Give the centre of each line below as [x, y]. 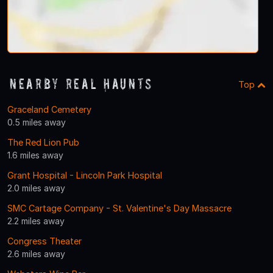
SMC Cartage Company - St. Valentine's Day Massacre [119, 208]
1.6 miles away [35, 155]
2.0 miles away [36, 188]
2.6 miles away [36, 253]
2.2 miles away [36, 221]
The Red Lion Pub [43, 142]
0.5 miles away [37, 122]
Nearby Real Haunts [82, 83]
